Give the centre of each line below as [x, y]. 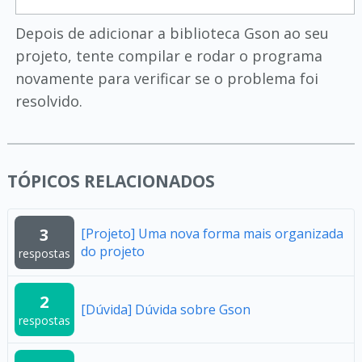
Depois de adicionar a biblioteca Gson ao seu [172, 33]
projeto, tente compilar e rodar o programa [168, 55]
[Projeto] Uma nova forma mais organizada [212, 233]
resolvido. [48, 101]
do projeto [112, 251]
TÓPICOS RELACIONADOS [111, 181]
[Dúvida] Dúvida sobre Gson [165, 309]
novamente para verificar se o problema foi [166, 78]
